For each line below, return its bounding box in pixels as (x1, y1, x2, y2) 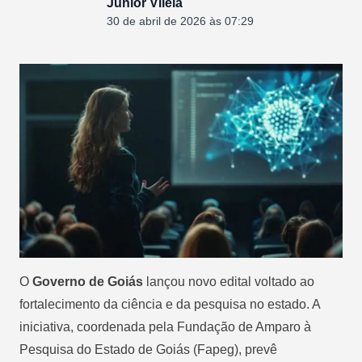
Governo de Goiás (32, 274, 143, 288)
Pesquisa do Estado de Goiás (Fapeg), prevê (19, 342, 277, 356)
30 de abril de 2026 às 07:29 (107, 15, 254, 27)
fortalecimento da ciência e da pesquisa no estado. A (19, 297, 320, 311)
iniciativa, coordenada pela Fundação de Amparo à (19, 319, 311, 334)
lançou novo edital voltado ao (143, 274, 314, 288)
